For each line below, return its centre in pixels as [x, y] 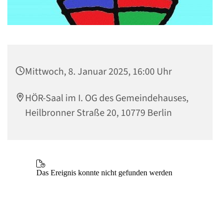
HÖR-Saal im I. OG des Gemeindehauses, [107, 98]
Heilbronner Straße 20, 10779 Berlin [98, 113]
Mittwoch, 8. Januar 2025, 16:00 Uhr [98, 71]
